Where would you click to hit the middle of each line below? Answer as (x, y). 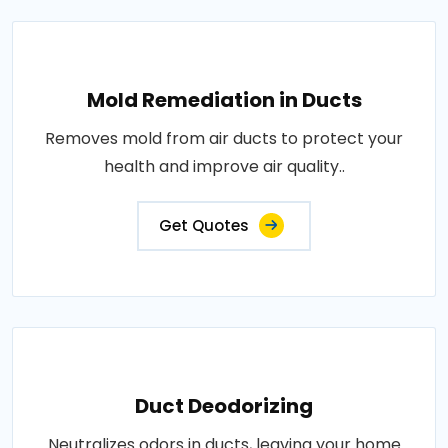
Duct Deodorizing (224, 406)
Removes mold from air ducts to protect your (224, 138)
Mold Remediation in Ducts (224, 100)
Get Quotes (204, 225)
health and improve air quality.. (224, 166)
